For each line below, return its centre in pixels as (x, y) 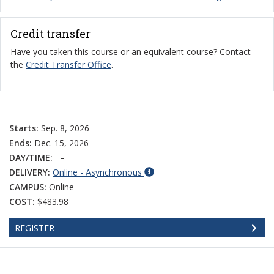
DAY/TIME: (31, 157)
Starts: (24, 128)
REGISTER (35, 228)
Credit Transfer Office (68, 65)
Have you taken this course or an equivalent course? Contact (131, 52)
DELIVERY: (30, 172)
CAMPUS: (28, 187)
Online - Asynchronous (97, 172)
